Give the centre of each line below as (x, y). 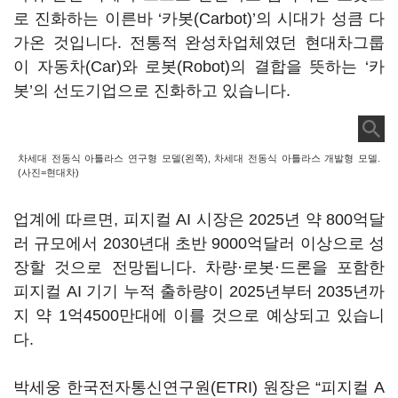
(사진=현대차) (48, 172)
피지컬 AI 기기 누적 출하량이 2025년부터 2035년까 (199, 291)
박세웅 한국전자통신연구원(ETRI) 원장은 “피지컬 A (199, 387)
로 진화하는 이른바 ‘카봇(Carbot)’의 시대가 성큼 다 (199, 19)
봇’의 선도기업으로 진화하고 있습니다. (152, 91)
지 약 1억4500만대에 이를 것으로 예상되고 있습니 (199, 315)
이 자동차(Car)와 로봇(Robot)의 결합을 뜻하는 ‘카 (199, 67)
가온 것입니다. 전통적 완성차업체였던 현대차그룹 (199, 43)
